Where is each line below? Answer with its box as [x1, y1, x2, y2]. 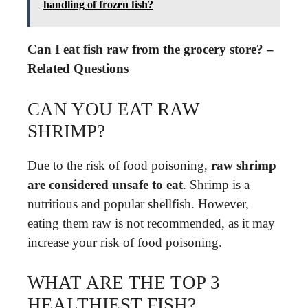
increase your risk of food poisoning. [27, 234, 222, 250]
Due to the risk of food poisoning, [27, 157, 211, 173]
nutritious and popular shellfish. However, [27, 196, 249, 211]
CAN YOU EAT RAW [27, 98, 199, 120]
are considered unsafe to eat [27, 177, 183, 192]
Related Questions [27, 61, 129, 76]
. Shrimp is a [183, 177, 250, 192]
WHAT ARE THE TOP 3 [27, 272, 220, 293]
